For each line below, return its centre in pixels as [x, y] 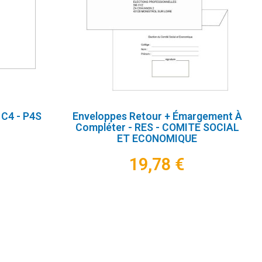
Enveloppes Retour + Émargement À [157, 117]
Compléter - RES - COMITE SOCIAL [157, 128]
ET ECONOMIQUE [157, 139]
